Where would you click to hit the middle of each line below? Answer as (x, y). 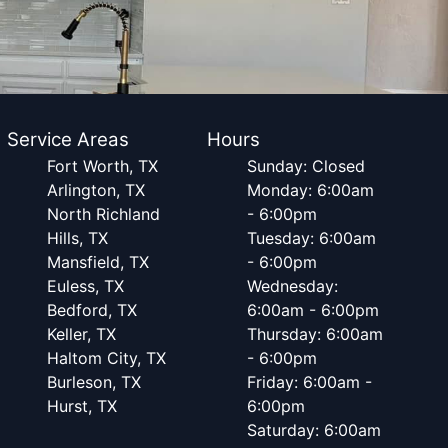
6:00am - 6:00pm (313, 310)
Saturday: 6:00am (314, 430)
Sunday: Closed (306, 166)
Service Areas (67, 139)
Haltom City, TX (106, 358)
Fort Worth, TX (102, 166)
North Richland (103, 214)
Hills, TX (77, 238)
